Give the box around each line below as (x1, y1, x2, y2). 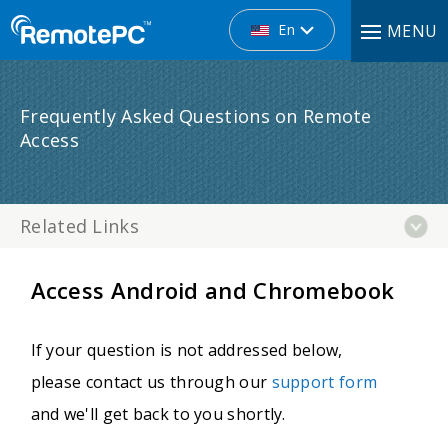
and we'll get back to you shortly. (30, 403, 286, 425)
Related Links (20, 214, 139, 238)
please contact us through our (30, 371, 272, 393)
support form (271, 371, 378, 393)
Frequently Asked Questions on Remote (20, 104, 372, 128)
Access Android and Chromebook (30, 275, 395, 305)
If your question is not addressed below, (30, 339, 343, 361)
